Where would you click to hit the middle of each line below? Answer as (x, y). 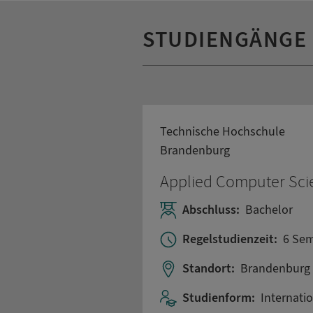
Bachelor (269, 210)
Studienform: (219, 298)
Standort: (209, 269)
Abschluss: (211, 210)
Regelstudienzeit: (230, 240)
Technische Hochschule (223, 131)
